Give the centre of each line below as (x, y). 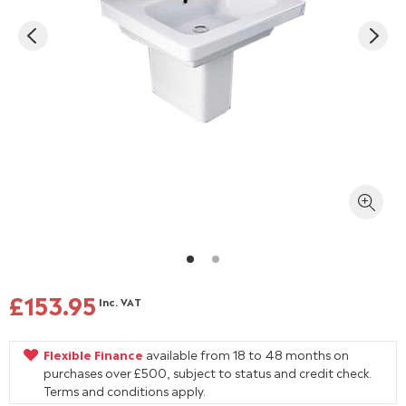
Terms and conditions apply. (125, 390)
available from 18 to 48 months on (246, 354)
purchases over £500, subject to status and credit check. (208, 372)
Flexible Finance (93, 354)
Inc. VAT (120, 301)
